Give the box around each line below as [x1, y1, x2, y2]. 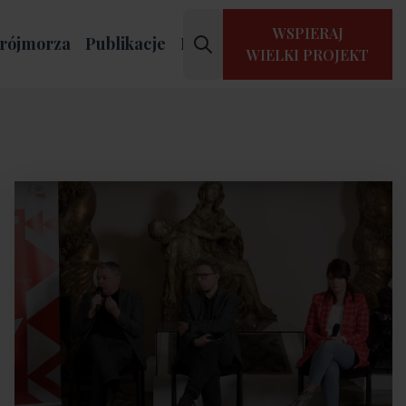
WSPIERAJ [272, 23, 343, 43]
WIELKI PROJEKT [246, 44, 369, 64]
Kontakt [179, 33, 240, 54]
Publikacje [84, 33, 166, 54]
